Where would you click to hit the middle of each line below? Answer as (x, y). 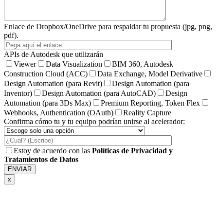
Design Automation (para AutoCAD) (99, 93)
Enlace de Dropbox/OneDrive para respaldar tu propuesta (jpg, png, (108, 26)
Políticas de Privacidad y (132, 150)
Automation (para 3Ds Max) (47, 103)
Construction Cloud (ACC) (46, 73)
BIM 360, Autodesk (143, 64)
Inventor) (18, 93)
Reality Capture (147, 112)
